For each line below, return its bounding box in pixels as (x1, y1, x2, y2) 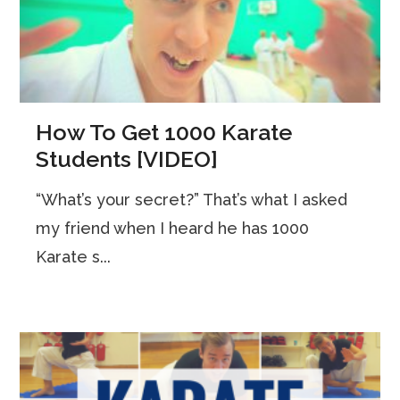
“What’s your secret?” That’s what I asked (36, 190, 348, 210)
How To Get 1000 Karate (36, 119, 293, 146)
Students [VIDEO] (36, 146, 219, 173)
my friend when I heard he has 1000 (36, 219, 310, 238)
